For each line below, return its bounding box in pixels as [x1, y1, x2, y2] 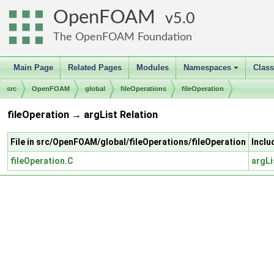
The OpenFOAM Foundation [53, 31, 192, 43]
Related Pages [68, 63, 122, 72]
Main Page [13, 63, 53, 72]
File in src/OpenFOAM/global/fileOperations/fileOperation [10, 136, 246, 147]
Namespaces [183, 63, 231, 72]
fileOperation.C [10, 155, 73, 166]
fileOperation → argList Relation [7, 109, 158, 121]
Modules [136, 63, 169, 72]
